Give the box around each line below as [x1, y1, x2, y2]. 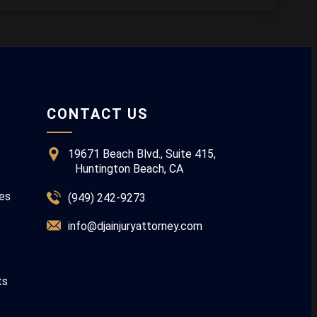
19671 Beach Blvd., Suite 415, [67, 147, 216, 161]
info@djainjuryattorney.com [67, 219, 202, 233]
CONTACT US [46, 105, 149, 122]
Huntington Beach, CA [67, 162, 183, 175]
